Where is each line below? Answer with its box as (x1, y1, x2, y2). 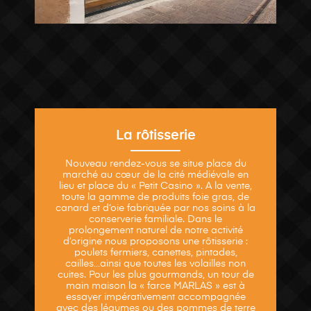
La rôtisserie (115, 128, 196, 142)
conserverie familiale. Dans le (89, 214, 222, 224)
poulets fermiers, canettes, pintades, (74, 247, 237, 258)
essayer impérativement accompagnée (65, 292, 246, 302)
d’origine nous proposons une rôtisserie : (63, 236, 248, 246)
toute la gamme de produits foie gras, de (62, 192, 249, 202)
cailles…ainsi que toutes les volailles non (65, 258, 246, 269)
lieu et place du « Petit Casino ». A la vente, (59, 180, 252, 191)
